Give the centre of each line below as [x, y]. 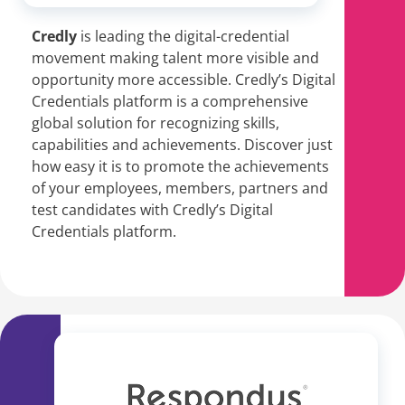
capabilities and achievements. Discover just [182, 145]
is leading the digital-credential [185, 37]
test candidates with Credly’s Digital [152, 210]
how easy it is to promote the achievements [180, 167]
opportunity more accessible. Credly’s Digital [184, 80]
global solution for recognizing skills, [155, 123]
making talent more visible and [214, 58]
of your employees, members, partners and [180, 188]
